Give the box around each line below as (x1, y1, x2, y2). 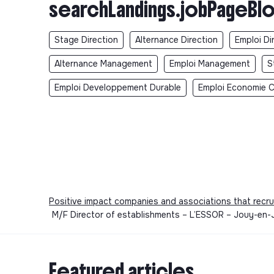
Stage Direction (54, 34, 118, 46)
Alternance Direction (135, 34, 218, 46)
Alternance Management (54, 58, 152, 70)
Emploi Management (169, 58, 250, 70)
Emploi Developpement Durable (54, 82, 181, 94)
